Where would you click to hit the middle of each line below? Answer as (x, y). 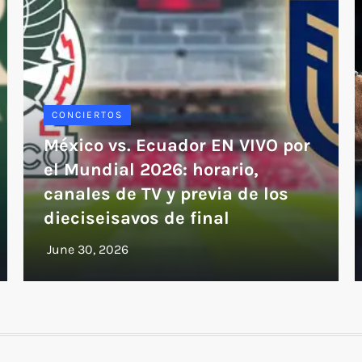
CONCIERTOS (88, 114)
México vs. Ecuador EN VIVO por (177, 145)
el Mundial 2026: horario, (152, 169)
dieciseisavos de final (137, 218)
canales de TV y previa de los (166, 194)
